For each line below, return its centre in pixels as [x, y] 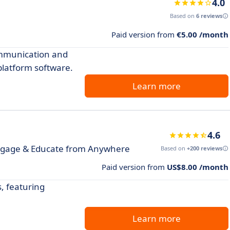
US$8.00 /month [198, 167]
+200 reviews [205, 148]
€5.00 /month [203, 35]
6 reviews [209, 16]
